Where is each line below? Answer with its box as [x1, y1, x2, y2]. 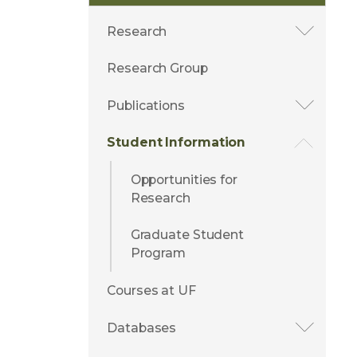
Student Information [107, 135, 246, 151]
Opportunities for [130, 171, 237, 187]
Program [130, 245, 186, 261]
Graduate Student [130, 227, 245, 243]
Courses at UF [107, 283, 196, 298]
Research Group [107, 61, 208, 76]
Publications [107, 97, 185, 113]
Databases [107, 320, 177, 335]
